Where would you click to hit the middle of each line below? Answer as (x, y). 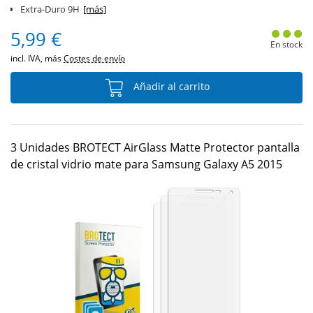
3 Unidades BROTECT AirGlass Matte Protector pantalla (155, 147)
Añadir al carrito (170, 87)
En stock (286, 44)
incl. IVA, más (37, 58)
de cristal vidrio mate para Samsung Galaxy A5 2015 (146, 164)
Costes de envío (94, 58)
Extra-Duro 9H (50, 9)
